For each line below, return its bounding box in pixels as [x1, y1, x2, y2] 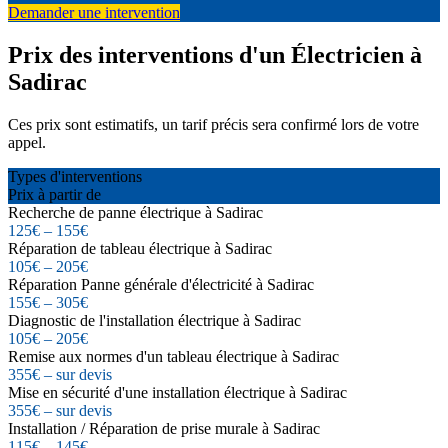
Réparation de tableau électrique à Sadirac [8, 239, 272, 257]
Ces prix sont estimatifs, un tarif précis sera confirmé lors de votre [8, 115, 419, 133]
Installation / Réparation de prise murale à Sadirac [8, 419, 320, 437]
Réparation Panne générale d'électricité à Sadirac [8, 275, 314, 293]
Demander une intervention [8, 4, 180, 22]
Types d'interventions [8, 167, 142, 185]
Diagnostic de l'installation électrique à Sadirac [8, 311, 301, 329]
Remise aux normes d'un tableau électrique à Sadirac [8, 347, 339, 365]
